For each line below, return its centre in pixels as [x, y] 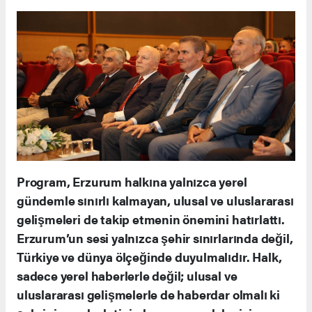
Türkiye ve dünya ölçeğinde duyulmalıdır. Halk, [150, 257]
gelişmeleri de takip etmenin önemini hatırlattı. [151, 219]
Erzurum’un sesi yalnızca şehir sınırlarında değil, [155, 238]
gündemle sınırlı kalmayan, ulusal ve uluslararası [155, 201]
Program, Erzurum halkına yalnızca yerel [132, 182]
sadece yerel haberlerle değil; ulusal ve [127, 276]
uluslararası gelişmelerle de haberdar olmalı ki [148, 295]
